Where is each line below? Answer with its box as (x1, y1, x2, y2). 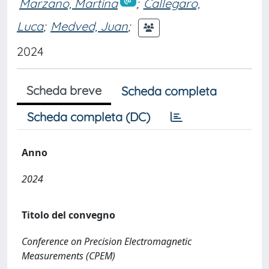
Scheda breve (26, 82, 101, 98)
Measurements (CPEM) (22, 249, 115, 262)
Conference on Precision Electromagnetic (22, 234, 192, 248)
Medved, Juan (50, 19, 128, 34)
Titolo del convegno (22, 208, 115, 222)
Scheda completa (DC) (27, 109, 150, 124)
